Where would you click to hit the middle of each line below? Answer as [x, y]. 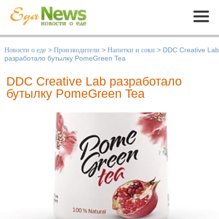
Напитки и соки [131, 50]
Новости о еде [25, 50]
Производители [77, 50]
